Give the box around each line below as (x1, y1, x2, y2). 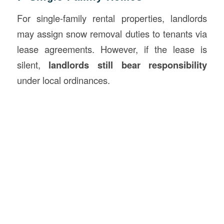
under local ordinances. (16, 73, 110, 86)
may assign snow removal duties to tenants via (16, 26, 207, 40)
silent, (16, 57, 49, 71)
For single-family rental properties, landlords (16, 11, 207, 24)
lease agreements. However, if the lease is (16, 42, 207, 55)
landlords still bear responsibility (48, 57, 207, 71)
